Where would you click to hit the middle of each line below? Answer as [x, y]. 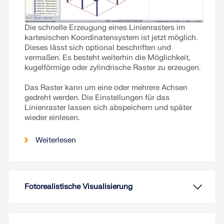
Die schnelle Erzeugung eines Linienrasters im [105, 27]
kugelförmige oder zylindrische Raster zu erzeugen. [112, 67]
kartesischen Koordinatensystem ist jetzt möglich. [111, 37]
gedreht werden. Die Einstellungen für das [97, 97]
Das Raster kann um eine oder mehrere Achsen [106, 87]
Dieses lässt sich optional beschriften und [98, 47]
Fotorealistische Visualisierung [78, 186]
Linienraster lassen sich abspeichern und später [108, 107]
